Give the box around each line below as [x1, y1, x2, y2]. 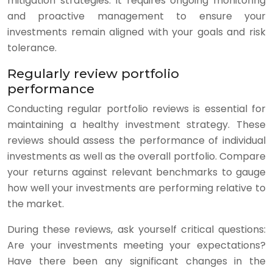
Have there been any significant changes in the [7, 254, 266, 268]
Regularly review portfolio [7, 66, 179, 81]
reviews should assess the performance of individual [7, 133, 266, 147]
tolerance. [7, 41, 57, 55]
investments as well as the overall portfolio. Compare [7, 149, 266, 163]
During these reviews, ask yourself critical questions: [7, 222, 266, 236]
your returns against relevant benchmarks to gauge [7, 165, 266, 179]
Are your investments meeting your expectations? [7, 238, 266, 252]
